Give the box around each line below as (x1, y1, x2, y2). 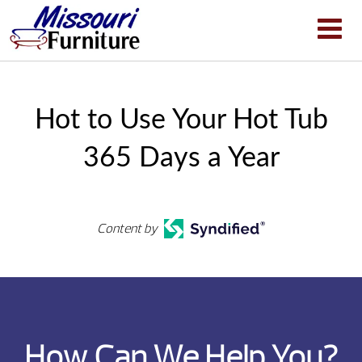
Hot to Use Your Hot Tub (34, 107, 328, 134)
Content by (97, 221, 158, 237)
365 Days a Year (82, 145, 280, 172)
